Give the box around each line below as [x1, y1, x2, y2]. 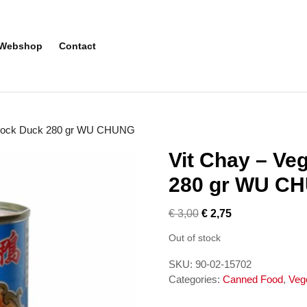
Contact [59, 40, 96, 51]
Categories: [168, 273, 223, 285]
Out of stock [168, 232, 221, 243]
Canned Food [222, 273, 283, 285]
